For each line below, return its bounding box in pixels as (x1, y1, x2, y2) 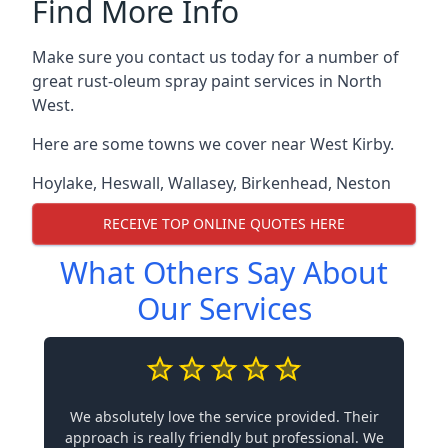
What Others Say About (60, 251, 388, 293)
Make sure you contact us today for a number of (32, 45, 399, 68)
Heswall (101, 171, 160, 194)
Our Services (136, 287, 312, 329)
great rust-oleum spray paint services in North (32, 69, 382, 92)
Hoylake (32, 171, 93, 194)
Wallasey (168, 171, 233, 194)
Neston (336, 171, 391, 194)
